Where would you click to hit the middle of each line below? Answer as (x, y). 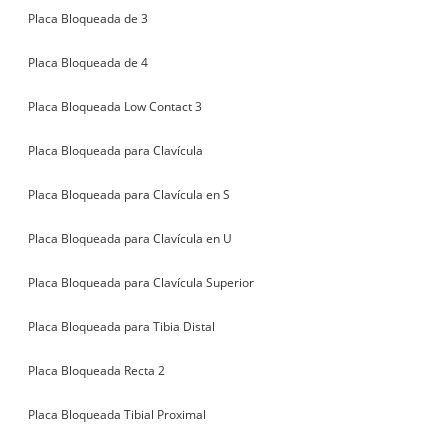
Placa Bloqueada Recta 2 (97, 370)
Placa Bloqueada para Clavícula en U (130, 238)
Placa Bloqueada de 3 (88, 18)
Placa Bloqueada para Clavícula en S (129, 194)
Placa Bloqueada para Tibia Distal (122, 326)
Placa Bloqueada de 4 (88, 62)
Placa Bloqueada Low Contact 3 (115, 106)
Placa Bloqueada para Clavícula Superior (141, 282)
